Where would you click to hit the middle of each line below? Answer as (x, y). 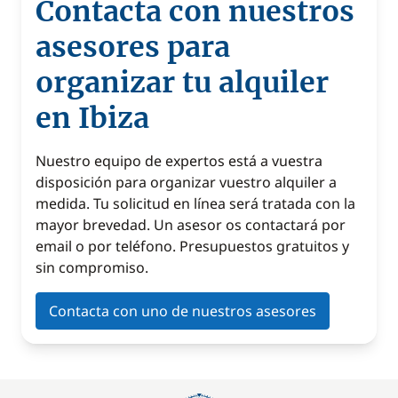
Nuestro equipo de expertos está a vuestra (179, 161)
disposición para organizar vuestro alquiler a (186, 182)
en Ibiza (92, 118)
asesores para (133, 47)
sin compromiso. (92, 267)
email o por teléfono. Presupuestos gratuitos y (192, 246)
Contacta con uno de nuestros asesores (183, 311)
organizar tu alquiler (182, 83)
